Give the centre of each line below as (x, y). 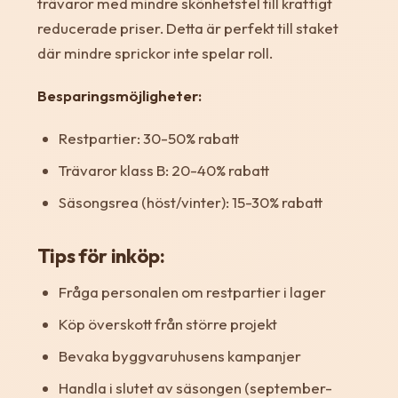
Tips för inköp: (101, 255)
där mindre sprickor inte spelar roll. (155, 52)
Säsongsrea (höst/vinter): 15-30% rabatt (190, 202)
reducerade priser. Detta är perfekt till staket (187, 28)
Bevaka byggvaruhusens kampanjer (179, 355)
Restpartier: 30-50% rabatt (148, 138)
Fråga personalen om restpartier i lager (192, 291)
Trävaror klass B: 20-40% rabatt (163, 170)
